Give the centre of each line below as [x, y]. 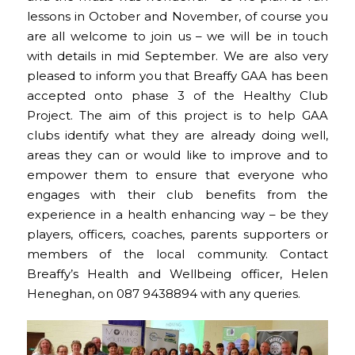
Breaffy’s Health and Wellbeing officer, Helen [177, 275]
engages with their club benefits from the [177, 195]
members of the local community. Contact [177, 255]
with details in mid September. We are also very [177, 57]
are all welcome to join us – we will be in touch [177, 37]
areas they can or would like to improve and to [177, 156]
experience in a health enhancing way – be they [177, 215]
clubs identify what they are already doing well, [177, 136]
